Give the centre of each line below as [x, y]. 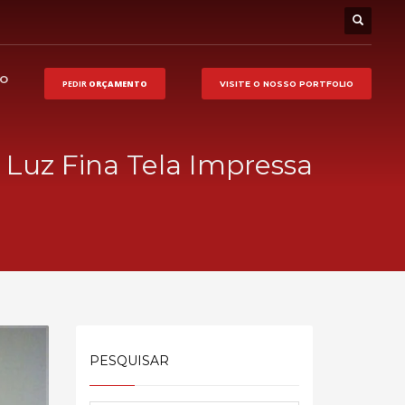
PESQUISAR [129, 361]
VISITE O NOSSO [258, 83]
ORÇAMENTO [117, 83]
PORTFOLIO [325, 83]
